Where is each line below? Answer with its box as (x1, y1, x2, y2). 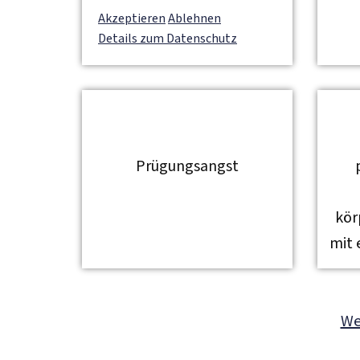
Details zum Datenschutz (98, 31, 237, 47)
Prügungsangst (135, 156, 239, 177)
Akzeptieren (98, 10, 166, 27)
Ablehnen (168, 10, 221, 27)
